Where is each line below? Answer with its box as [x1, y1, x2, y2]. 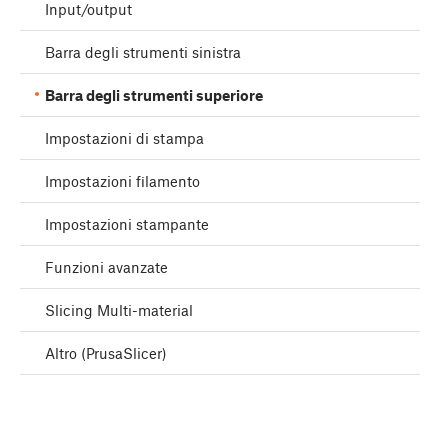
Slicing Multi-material [45, 301, 193, 320]
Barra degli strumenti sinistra [45, 43, 241, 62]
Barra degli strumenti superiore [45, 86, 263, 105]
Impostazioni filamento [45, 172, 200, 191]
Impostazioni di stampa [45, 129, 204, 148]
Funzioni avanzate [45, 258, 168, 277]
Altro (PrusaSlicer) [45, 344, 167, 363]
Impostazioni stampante [45, 215, 209, 234]
